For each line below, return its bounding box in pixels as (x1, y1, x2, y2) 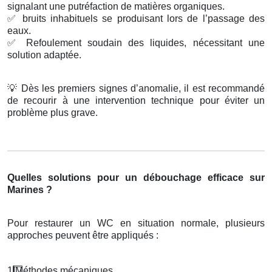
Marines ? (7, 185, 52, 195)
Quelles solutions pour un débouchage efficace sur (7, 172, 265, 183)
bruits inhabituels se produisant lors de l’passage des (18, 13, 265, 24)
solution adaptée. (7, 50, 81, 61)
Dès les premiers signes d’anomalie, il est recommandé (18, 83, 265, 94)
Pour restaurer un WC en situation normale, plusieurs (7, 218, 265, 229)
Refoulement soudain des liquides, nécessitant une (19, 38, 265, 49)
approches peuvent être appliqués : (7, 230, 158, 241)
